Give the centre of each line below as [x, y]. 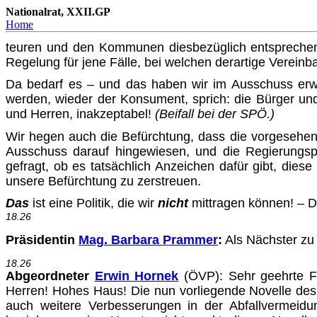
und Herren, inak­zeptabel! [80, 114]
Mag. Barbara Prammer [148, 240]
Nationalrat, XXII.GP [58, 12]
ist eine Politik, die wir [93, 203]
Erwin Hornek [137, 276]
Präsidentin [42, 240]
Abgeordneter [50, 276]
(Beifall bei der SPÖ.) [215, 114]
